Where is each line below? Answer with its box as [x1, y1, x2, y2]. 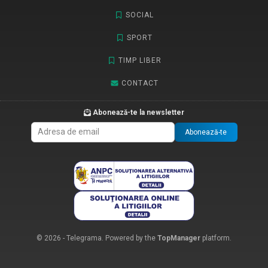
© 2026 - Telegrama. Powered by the [36, 234, 157, 243]
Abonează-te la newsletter [91, 108, 184, 117]
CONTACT [121, 79, 159, 88]
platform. [200, 234, 232, 243]
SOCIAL [126, 11, 154, 20]
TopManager [157, 234, 200, 243]
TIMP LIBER [118, 56, 162, 65]
